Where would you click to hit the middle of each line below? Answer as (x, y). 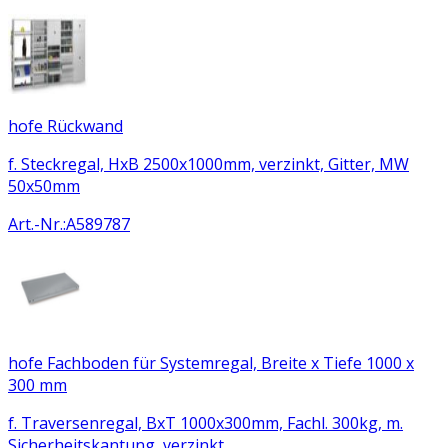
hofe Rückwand (65, 125)
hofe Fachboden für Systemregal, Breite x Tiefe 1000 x (211, 362)
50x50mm (44, 185)
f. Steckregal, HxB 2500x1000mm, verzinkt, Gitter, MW (208, 163)
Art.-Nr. (35, 223)
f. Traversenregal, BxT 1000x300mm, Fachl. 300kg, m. (205, 422)
